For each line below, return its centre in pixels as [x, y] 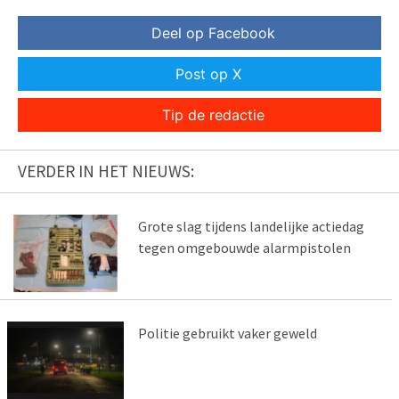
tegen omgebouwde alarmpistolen [244, 248]
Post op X [208, 74]
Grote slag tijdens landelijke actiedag [251, 227]
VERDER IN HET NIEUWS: [106, 171]
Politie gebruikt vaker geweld [227, 333]
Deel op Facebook [213, 33]
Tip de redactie [213, 115]
